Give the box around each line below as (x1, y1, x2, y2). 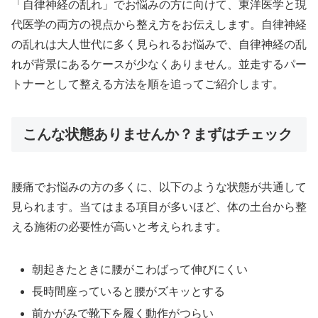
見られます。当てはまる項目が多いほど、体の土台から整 (11, 200, 307, 213)
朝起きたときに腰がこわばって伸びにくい (32, 263, 248, 275)
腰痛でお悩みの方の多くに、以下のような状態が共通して (11, 180, 307, 193)
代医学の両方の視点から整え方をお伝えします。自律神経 (11, 18, 307, 31)
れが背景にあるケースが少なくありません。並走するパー (11, 57, 307, 70)
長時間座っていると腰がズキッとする (32, 285, 226, 297)
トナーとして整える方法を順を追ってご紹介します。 (11, 77, 284, 90)
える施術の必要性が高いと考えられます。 (11, 220, 227, 233)
